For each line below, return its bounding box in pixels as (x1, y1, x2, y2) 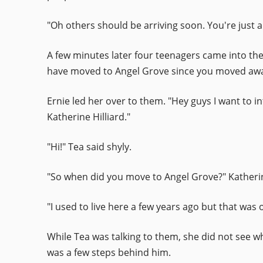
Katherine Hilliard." (47, 110, 130, 124)
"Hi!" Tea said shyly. (47, 140, 131, 154)
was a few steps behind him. (47, 246, 171, 259)
